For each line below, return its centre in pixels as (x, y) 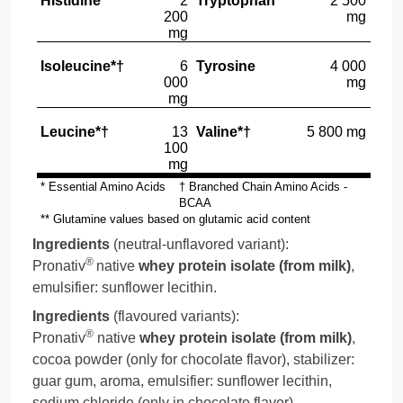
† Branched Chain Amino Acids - (264, 187)
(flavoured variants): (175, 316)
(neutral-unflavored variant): (199, 244)
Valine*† (224, 132)
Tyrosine (226, 66)
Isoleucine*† (83, 66)
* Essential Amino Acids (103, 187)
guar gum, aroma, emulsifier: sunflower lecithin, (182, 381)
